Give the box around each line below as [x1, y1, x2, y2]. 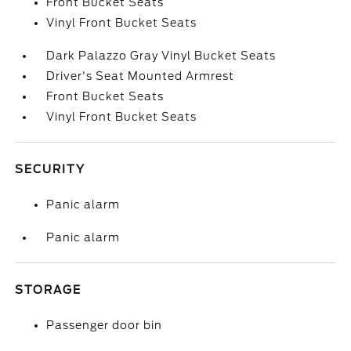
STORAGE [15, 284, 82, 296]
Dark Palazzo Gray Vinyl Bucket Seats [46, 49, 277, 62]
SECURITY [15, 163, 86, 175]
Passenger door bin [46, 319, 163, 331]
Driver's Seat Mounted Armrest [46, 70, 235, 82]
